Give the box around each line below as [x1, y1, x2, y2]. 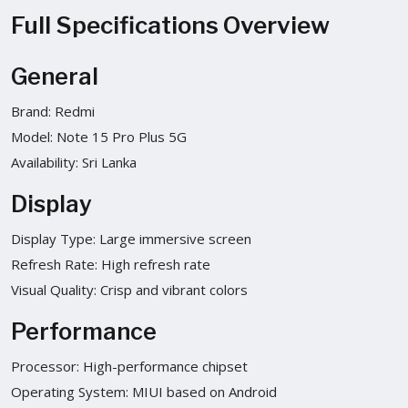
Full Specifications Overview [11, 10, 330, 39]
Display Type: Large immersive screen [11, 229, 251, 248]
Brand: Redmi [11, 101, 95, 120]
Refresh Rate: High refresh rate [11, 254, 210, 273]
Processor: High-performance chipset [11, 356, 248, 375]
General [11, 62, 98, 90]
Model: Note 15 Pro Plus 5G [11, 127, 187, 146]
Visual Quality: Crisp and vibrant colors [11, 280, 248, 299]
